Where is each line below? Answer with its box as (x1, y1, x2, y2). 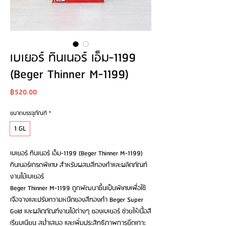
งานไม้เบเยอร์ (10, 171, 44, 183)
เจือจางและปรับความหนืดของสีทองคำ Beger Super (10, 194, 143, 206)
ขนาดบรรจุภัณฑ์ (10, 108, 47, 119)
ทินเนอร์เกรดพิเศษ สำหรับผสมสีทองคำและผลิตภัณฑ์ (10, 159, 147, 171)
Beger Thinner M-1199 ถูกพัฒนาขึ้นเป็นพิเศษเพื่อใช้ (10, 183, 146, 194)
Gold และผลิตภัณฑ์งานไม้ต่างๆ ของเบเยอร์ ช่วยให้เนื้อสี (10, 206, 151, 217)
